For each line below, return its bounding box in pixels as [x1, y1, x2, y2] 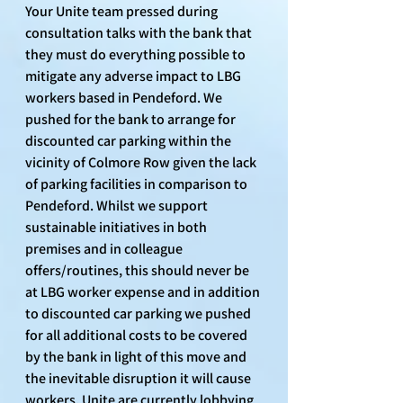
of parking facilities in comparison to [25, 174, 250, 193]
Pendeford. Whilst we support [25, 195, 210, 215]
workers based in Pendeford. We [25, 87, 225, 107]
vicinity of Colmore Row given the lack [25, 152, 259, 172]
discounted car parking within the [25, 130, 234, 150]
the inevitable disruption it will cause [25, 368, 254, 388]
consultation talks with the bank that [25, 22, 255, 42]
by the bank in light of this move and [25, 346, 249, 366]
